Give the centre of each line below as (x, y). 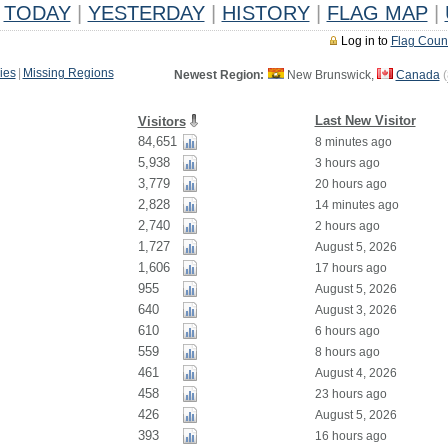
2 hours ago (347, 226)
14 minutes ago (356, 205)
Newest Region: (218, 75)
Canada (417, 75)
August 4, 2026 (355, 373)
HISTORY (265, 13)
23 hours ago (350, 394)
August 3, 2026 (355, 310)
